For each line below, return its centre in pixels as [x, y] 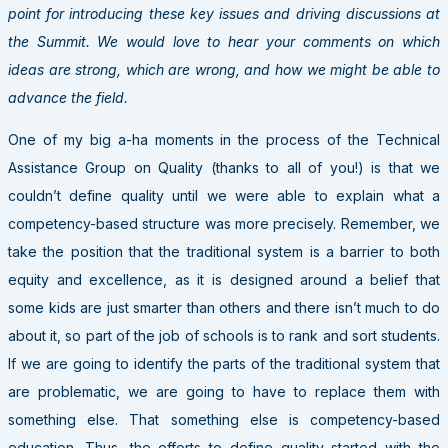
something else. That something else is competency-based [224, 419]
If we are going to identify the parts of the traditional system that [224, 363]
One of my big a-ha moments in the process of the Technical [224, 139]
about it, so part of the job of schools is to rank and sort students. [224, 335]
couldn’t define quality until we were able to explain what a [224, 195]
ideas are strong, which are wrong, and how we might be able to [224, 69]
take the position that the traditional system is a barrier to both [224, 251]
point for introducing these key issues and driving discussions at [224, 13]
